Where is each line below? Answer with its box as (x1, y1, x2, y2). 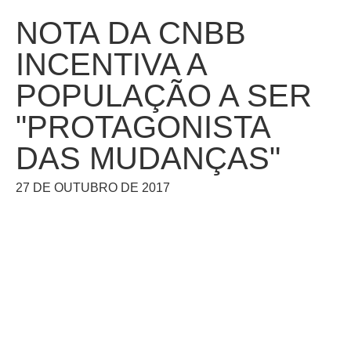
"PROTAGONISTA (16, 110, 270, 144)
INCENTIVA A (16, 47, 206, 81)
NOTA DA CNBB (16, 16, 246, 50)
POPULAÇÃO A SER (16, 78, 312, 113)
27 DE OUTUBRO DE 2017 (16, 181, 170, 194)
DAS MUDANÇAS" (16, 141, 280, 175)
